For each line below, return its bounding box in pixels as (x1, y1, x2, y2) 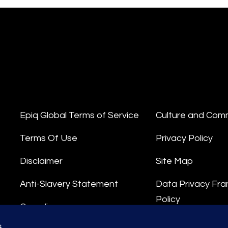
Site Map (155, 156, 193, 166)
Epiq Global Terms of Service (20, 110, 139, 121)
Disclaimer (20, 156, 63, 166)
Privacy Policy (155, 133, 213, 144)
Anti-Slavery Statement (20, 179, 118, 189)
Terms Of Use (20, 133, 77, 144)
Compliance (20, 202, 69, 212)
